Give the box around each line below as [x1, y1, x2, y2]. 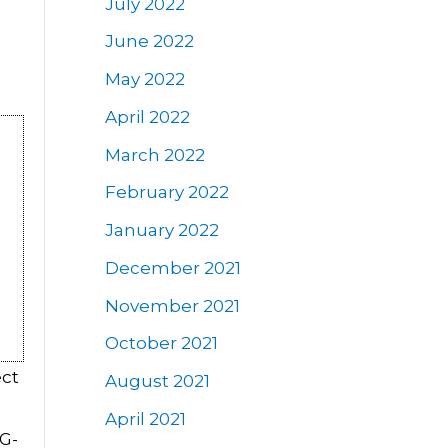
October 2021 [104, 333, 218, 354]
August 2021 [104, 371, 210, 392]
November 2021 [104, 295, 240, 316]
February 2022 [104, 182, 229, 203]
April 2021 [104, 408, 186, 429]
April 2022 [104, 106, 190, 127]
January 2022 [104, 220, 219, 241]
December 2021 [104, 257, 241, 278]
